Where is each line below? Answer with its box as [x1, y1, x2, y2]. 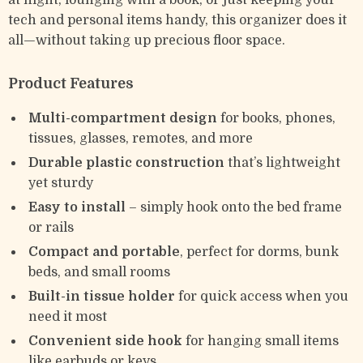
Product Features [8, 75, 134, 92]
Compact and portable [28, 245, 180, 259]
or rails [28, 220, 74, 235]
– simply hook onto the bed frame [126, 200, 342, 215]
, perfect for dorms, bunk [180, 245, 339, 259]
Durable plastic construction [28, 156, 224, 170]
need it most [28, 310, 107, 324]
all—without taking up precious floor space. [8, 33, 285, 48]
